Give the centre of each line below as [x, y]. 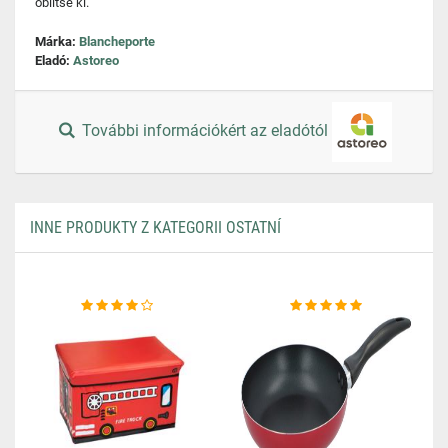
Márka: [57, 41]
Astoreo [96, 60]
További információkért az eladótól [205, 131]
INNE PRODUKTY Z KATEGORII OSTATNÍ [155, 227]
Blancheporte [117, 41]
